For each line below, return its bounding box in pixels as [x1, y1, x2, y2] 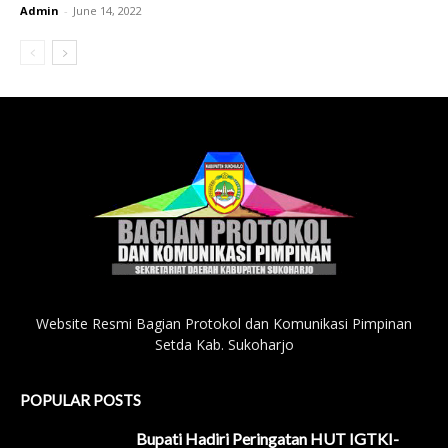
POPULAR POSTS [20, 390, 141, 409]
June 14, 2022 [73, 3, 142, 19]
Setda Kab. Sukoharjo [154, 334, 294, 354]
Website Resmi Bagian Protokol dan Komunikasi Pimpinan [36, 313, 412, 333]
